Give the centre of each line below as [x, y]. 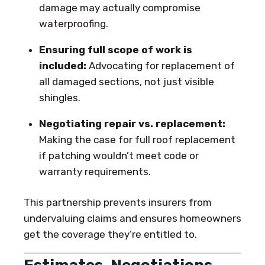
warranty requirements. [95, 171]
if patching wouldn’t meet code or [119, 155]
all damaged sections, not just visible [126, 81]
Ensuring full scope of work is [115, 49]
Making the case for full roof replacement [137, 139]
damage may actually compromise [119, 7]
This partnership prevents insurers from [118, 203]
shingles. [59, 97]
